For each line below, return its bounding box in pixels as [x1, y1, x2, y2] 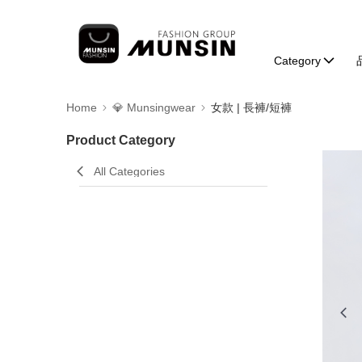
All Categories [94, 165, 165, 178]
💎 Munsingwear [112, 101, 196, 114]
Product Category [66, 133, 175, 147]
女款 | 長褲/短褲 [211, 101, 292, 114]
